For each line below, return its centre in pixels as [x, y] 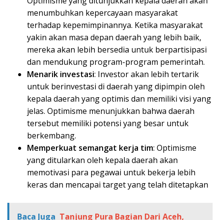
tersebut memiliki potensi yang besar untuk [108, 124]
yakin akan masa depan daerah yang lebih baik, [114, 38]
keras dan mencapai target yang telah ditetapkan [118, 185]
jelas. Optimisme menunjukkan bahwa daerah [111, 111]
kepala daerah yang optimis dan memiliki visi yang [119, 99]
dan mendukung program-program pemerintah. [116, 62]
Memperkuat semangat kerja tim [90, 148]
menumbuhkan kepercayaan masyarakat [102, 13]
